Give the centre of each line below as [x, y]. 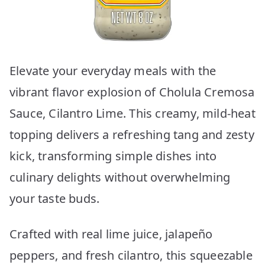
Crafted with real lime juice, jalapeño [111, 234]
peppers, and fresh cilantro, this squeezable [131, 255]
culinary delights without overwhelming [120, 177]
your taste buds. [55, 198]
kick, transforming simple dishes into [113, 156]
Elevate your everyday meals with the [113, 70]
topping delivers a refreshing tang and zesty [132, 134]
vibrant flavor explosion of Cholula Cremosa [132, 92]
